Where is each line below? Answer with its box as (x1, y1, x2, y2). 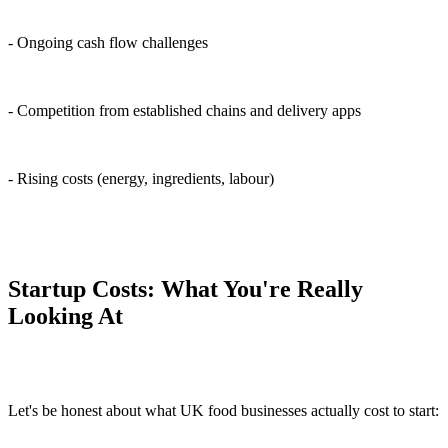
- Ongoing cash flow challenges (8, 34, 208, 52)
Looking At (8, 303, 123, 330)
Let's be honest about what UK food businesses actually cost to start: (8, 402, 439, 420)
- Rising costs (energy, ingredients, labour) (8, 170, 274, 188)
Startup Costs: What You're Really (8, 276, 363, 303)
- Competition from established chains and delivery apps (8, 102, 361, 120)
